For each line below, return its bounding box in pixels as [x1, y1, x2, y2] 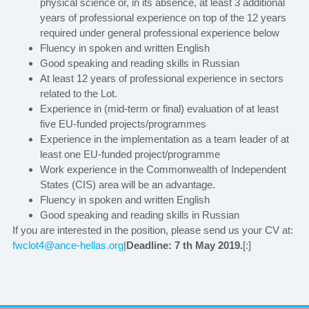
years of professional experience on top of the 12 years [39, 12, 286, 24]
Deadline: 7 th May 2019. [126, 239, 243, 252]
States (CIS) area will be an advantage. [39, 179, 215, 191]
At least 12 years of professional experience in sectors [39, 72, 283, 85]
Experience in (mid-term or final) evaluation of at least [39, 103, 279, 115]
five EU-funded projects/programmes [39, 118, 206, 130]
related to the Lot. [39, 88, 117, 100]
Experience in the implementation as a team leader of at [39, 133, 289, 146]
